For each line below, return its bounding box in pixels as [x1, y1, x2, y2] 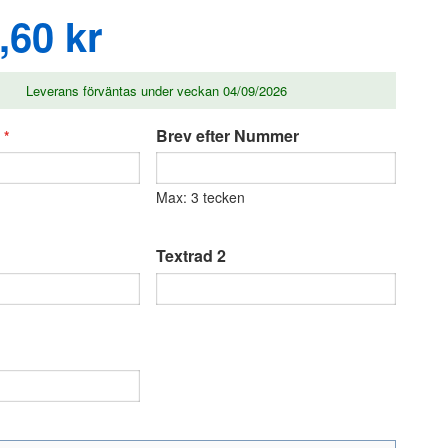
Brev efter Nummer [156, 123, 299, 147]
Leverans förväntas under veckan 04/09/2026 [25, 80, 287, 100]
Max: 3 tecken [156, 187, 245, 208]
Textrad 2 [156, 244, 226, 268]
